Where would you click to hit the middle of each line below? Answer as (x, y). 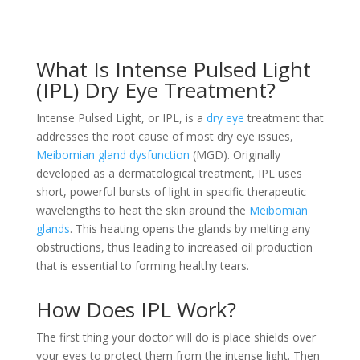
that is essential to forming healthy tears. (142, 266)
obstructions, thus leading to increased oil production (174, 247)
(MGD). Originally (235, 155)
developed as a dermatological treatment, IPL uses (169, 173)
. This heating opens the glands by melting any (190, 229)
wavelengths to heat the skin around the (142, 210)
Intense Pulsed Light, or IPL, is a (121, 118)
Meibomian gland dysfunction (112, 155)
